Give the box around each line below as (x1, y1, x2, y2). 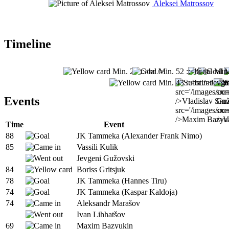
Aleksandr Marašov (77, 199, 140, 208)
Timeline (4, 37, 51, 51)
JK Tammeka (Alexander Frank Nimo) (77, 131, 202, 141)
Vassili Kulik (77, 143, 118, 152)
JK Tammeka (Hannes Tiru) (77, 176, 167, 186)
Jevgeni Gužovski (77, 154, 134, 163)
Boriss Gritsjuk (77, 165, 125, 174)
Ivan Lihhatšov (77, 210, 125, 219)
